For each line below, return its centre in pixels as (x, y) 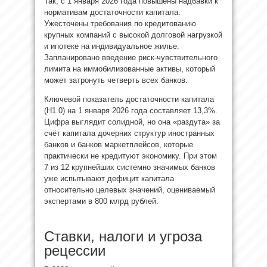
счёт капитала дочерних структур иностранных (129, 133)
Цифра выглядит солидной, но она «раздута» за (132, 122)
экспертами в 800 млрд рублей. (101, 201)
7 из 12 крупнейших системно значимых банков (130, 167)
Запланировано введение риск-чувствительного (131, 57)
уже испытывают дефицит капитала (109, 178)
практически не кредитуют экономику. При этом (131, 156)
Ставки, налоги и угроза (123, 236)
